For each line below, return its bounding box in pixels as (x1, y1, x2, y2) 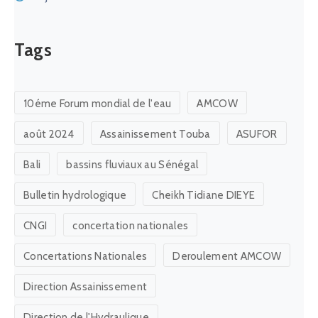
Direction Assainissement (23, 280, 148, 294)
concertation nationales (72, 219, 189, 233)
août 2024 (23, 128, 75, 141)
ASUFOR (236, 128, 278, 141)
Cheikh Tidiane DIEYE (152, 189, 256, 202)
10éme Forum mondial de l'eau (23, 97, 172, 111)
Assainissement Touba (99, 128, 211, 141)
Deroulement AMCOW (172, 250, 282, 263)
